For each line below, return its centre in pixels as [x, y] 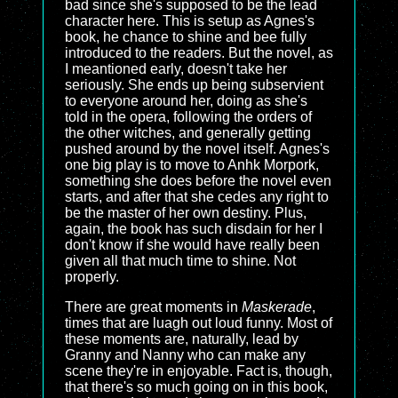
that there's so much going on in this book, [196, 387]
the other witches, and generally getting [188, 133]
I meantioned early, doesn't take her [176, 69]
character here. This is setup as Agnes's [190, 21]
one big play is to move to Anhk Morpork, [192, 165]
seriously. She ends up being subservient [194, 85]
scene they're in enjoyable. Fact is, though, [199, 371]
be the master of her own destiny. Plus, [186, 213]
